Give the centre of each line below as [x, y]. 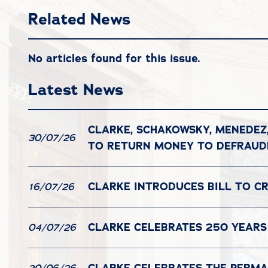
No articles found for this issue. [114, 59]
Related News [79, 19]
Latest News [76, 90]
